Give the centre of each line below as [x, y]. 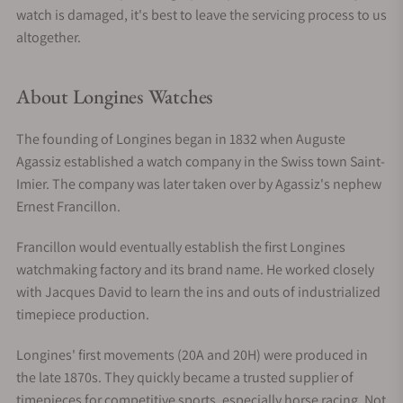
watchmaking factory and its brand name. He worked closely [195, 269]
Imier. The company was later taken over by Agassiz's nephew [199, 184]
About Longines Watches [115, 96]
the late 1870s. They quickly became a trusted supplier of [185, 377]
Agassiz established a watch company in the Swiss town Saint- [201, 161]
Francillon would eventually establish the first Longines [181, 246]
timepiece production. [83, 314]
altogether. [49, 37]
